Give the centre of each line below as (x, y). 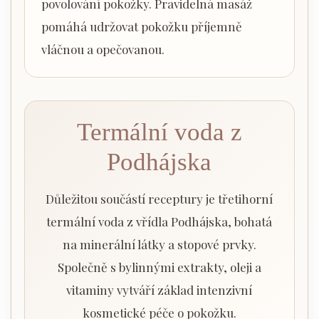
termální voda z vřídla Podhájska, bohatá (159, 222)
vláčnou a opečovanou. (103, 49)
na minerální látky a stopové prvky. (159, 245)
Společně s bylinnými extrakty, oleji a (159, 267)
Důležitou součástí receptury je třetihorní (159, 199)
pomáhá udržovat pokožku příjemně (141, 27)
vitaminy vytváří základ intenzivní (159, 290)
